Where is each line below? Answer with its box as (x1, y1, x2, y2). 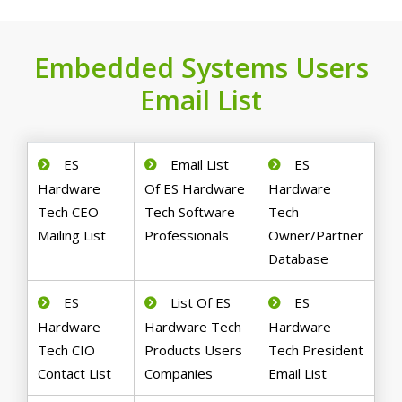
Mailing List (38, 226, 107, 245)
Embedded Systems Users (33, 49, 369, 87)
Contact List (38, 364, 112, 383)
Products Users (144, 341, 243, 360)
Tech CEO (38, 203, 100, 222)
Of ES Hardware (144, 179, 246, 198)
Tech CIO (38, 341, 96, 360)
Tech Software (144, 203, 236, 222)
